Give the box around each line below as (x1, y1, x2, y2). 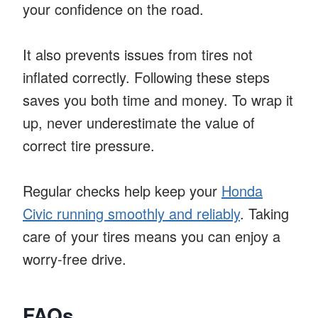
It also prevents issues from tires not (23, 43, 253, 65)
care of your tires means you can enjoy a (23, 225, 280, 246)
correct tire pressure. (23, 134, 155, 155)
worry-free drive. (23, 248, 126, 269)
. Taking (240, 202, 289, 224)
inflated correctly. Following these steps (23, 66, 270, 87)
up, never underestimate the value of (23, 111, 255, 133)
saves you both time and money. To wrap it (23, 89, 293, 110)
